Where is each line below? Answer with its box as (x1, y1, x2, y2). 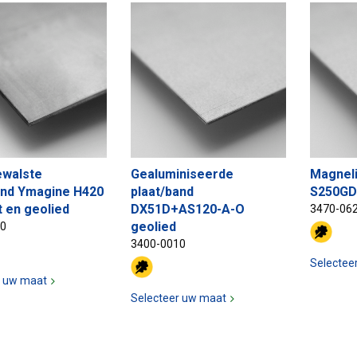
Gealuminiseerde (131, 167, 233, 182)
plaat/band (131, 184, 194, 200)
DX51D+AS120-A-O (131, 202, 245, 218)
